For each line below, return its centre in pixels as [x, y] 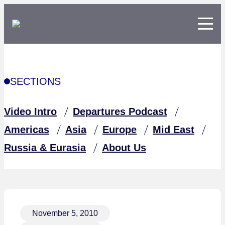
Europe [120, 130]
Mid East [174, 130]
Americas [27, 130]
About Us [124, 148]
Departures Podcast [120, 112]
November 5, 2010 [65, 213]
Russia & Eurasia [45, 148]
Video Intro [30, 112]
